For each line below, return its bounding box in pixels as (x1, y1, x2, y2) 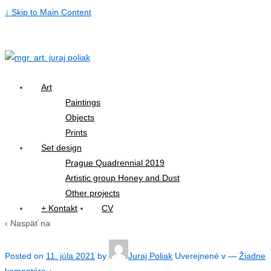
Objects (65, 113, 94, 122)
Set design (41, 143, 82, 152)
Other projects (65, 188, 120, 198)
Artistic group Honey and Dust (65, 173, 180, 183)
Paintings (65, 97, 100, 107)
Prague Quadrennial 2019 (65, 158, 165, 168)
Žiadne (239, 251, 266, 261)
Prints (65, 128, 87, 137)
